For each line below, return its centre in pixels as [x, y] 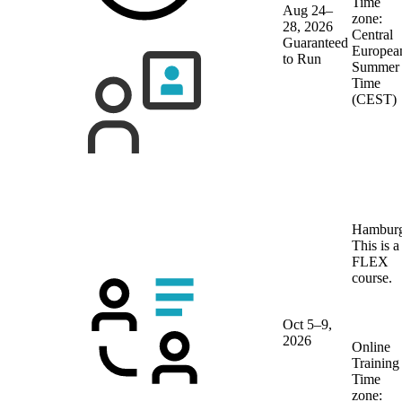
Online [371, 346]
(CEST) [374, 99]
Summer [376, 66]
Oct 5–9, [307, 324]
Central [372, 34]
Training [376, 363]
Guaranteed [315, 42]
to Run [302, 58]
